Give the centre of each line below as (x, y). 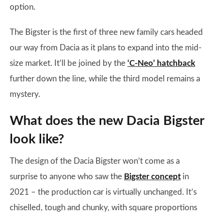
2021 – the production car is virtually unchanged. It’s (103, 192)
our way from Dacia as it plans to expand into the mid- (106, 48)
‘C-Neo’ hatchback (161, 63)
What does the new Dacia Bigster (107, 121)
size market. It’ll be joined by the (69, 63)
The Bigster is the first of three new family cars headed (106, 32)
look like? (37, 139)
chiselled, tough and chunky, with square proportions (103, 208)
